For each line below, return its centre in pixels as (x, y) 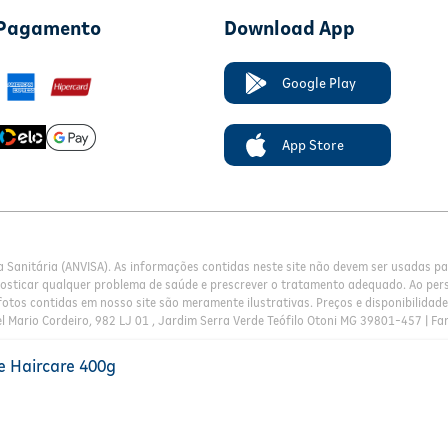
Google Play (319, 83)
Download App (289, 29)
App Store (313, 145)
